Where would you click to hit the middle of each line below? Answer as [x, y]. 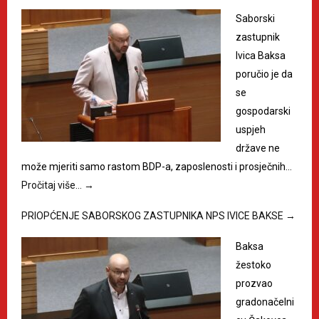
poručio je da [264, 74]
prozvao [254, 284]
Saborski [255, 19]
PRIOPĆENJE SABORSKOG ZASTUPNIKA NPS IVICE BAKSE [153, 216]
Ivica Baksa [261, 56]
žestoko [253, 265]
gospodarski [263, 111]
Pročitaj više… [53, 185]
